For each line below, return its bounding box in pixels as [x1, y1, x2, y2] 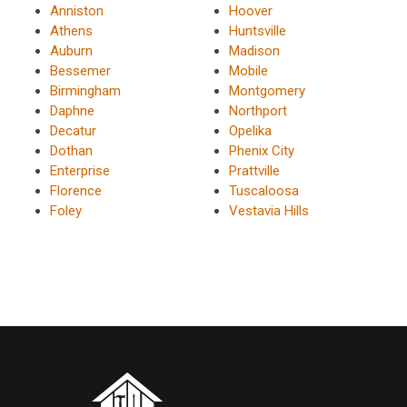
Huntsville [228, 23, 286, 40]
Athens [50, 23, 93, 40]
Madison [228, 43, 280, 60]
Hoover [228, 3, 273, 20]
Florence [50, 183, 102, 200]
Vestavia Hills [228, 203, 309, 220]
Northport [228, 103, 287, 120]
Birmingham [50, 83, 121, 100]
